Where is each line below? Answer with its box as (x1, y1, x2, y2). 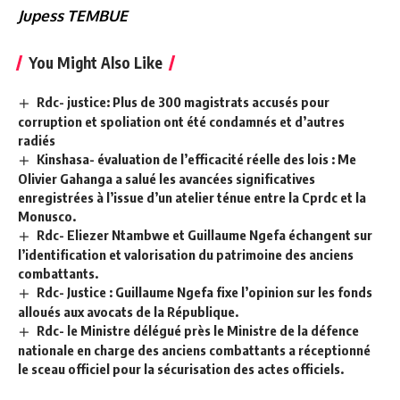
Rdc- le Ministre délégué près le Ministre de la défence (37, 321, 360, 338)
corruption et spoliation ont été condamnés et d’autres (18, 113, 345, 130)
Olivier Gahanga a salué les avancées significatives (18, 170, 315, 187)
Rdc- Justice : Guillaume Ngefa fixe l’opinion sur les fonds (37, 283, 373, 300)
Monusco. (18, 207, 76, 224)
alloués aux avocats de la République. (18, 303, 238, 320)
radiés (18, 132, 55, 149)
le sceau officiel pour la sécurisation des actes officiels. (18, 360, 344, 377)
